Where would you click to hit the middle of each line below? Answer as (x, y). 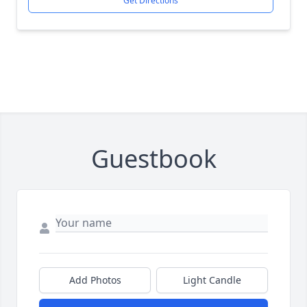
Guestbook (153, 159)
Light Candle (212, 280)
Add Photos (95, 280)
